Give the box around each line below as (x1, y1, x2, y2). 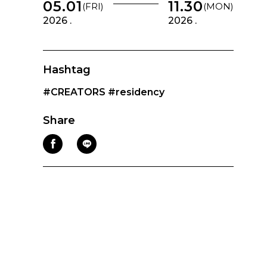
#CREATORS (43, 86, 105, 98)
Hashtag (43, 63, 91, 76)
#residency (108, 86, 164, 98)
